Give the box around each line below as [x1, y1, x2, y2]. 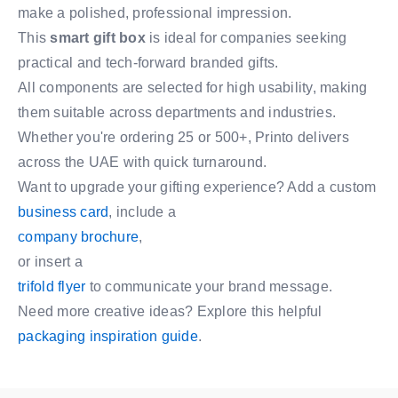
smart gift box [50, 30, 146, 45]
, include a [108, 204, 176, 219]
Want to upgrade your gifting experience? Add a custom [18, 179, 377, 195]
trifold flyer [18, 279, 86, 294]
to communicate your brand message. [85, 279, 332, 294]
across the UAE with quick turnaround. [18, 155, 267, 170]
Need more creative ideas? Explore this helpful [18, 304, 322, 319]
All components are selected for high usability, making [18, 80, 368, 95]
